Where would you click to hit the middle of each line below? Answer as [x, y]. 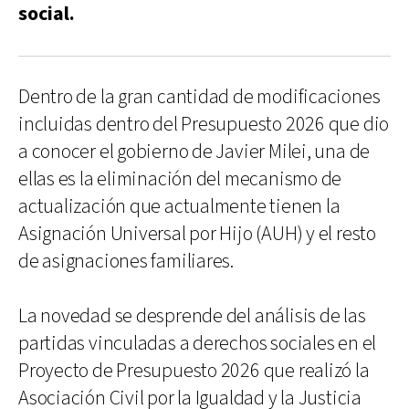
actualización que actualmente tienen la [179, 206]
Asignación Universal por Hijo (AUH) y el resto [197, 234]
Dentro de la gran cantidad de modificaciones [199, 97]
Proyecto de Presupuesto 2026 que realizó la [194, 371]
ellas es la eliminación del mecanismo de [180, 179]
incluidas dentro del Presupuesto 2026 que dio [204, 124]
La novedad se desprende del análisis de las [192, 316]
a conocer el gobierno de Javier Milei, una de [194, 152]
